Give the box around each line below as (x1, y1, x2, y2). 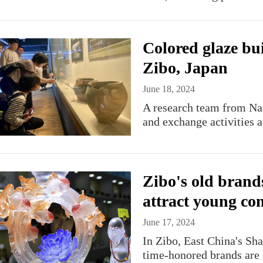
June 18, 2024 (143, 84, 195, 94)
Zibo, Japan (143, 59, 228, 77)
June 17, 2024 (143, 217, 195, 227)
